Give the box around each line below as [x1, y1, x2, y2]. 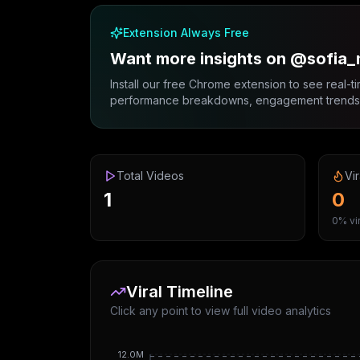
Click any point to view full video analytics [110, 304, 331, 317]
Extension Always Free [123, 26, 249, 39]
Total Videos [117, 169, 184, 182]
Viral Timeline [126, 282, 233, 301]
